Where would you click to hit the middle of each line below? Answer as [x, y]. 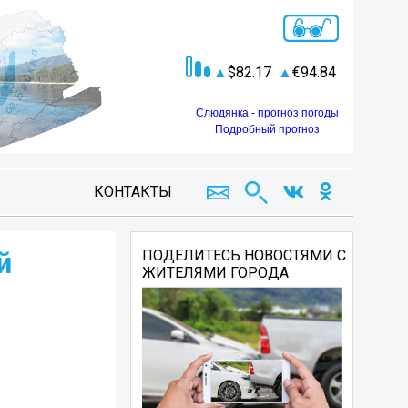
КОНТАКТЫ [133, 192]
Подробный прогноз [267, 129]
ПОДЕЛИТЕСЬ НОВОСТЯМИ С [245, 255]
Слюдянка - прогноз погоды [267, 113]
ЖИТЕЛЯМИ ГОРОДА [216, 273]
